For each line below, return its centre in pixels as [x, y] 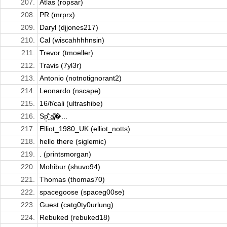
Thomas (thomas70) [72, 180]
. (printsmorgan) [65, 154]
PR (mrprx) [57, 15]
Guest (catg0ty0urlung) [77, 205]
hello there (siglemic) [73, 142]
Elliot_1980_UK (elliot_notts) [85, 129]
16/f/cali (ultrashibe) [71, 104]
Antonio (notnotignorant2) [81, 78]
